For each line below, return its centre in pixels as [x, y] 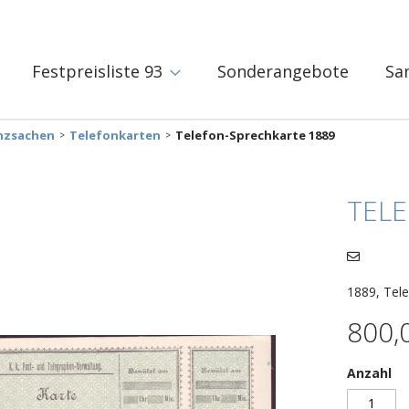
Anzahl [370, 372]
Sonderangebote [283, 71]
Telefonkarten [115, 135]
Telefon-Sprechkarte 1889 [255, 135]
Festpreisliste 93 [97, 71]
